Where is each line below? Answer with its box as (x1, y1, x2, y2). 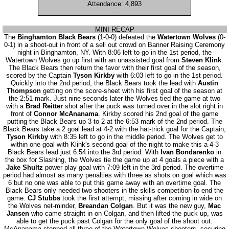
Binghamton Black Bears (17, 33, 96, 41)
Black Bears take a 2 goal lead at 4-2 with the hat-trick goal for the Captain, (3, 125, 226, 133)
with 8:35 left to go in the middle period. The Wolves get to (48, 133, 223, 141)
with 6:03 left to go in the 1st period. (114, 72, 223, 79)
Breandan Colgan (78, 202, 133, 210)
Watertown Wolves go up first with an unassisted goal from (6, 56, 181, 64)
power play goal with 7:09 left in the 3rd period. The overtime (42, 164, 223, 171)
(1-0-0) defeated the (95, 33, 157, 41)
